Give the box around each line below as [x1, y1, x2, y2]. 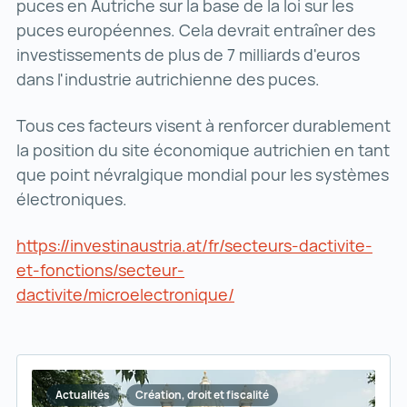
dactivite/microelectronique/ [16, 283, 234, 306]
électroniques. [16, 188, 131, 211]
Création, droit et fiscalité [135, 387, 269, 403]
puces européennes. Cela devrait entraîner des [16, 19, 375, 42]
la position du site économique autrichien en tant [16, 139, 390, 162]
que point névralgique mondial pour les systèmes [16, 164, 389, 186]
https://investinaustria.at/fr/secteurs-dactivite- [16, 234, 372, 257]
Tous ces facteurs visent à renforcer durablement [16, 114, 391, 137]
